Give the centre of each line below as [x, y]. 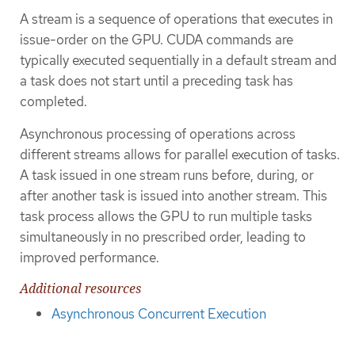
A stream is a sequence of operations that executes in [176, 19]
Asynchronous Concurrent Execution [159, 314]
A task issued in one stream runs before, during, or [167, 175]
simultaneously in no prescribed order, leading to [163, 237]
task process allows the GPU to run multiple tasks [166, 216]
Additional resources [80, 289]
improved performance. [90, 257]
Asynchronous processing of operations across [158, 134]
